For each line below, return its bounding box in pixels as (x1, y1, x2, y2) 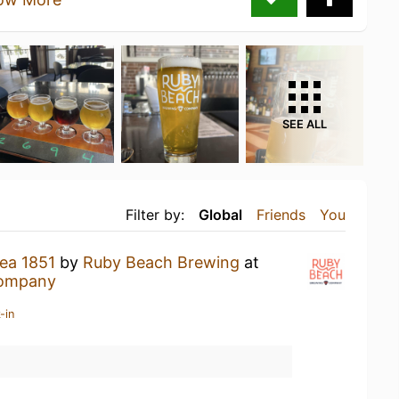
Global (199, 205, 242, 224)
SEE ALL (282, 117, 327, 131)
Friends (256, 205, 305, 224)
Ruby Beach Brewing (83, 252, 240, 272)
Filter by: (126, 205, 184, 224)
